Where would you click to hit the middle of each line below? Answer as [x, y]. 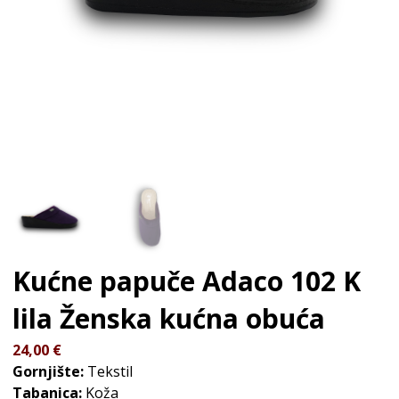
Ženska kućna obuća [193, 319]
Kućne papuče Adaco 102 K [187, 281]
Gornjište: [49, 372]
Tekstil [109, 372]
